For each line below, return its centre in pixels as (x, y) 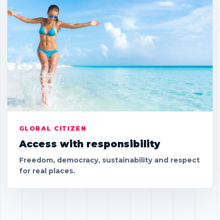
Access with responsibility (90, 144)
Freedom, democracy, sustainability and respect (110, 160)
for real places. (47, 171)
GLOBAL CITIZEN (53, 128)
